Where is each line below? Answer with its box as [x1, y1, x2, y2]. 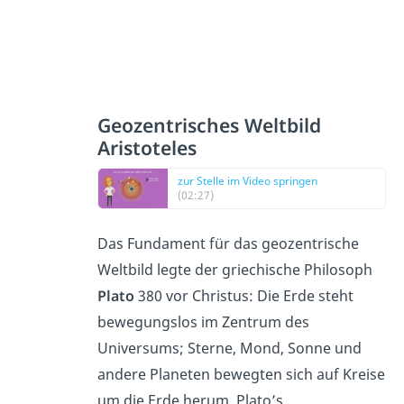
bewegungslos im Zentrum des [96, 312, 309, 333]
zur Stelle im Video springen [177, 173, 317, 189]
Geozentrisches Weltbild [96, 112, 321, 139]
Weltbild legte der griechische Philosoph [96, 260, 372, 280]
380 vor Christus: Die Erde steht [133, 286, 353, 307]
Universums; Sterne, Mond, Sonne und [96, 338, 362, 359]
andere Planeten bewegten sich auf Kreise [96, 364, 385, 385]
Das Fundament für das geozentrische [96, 234, 359, 254]
